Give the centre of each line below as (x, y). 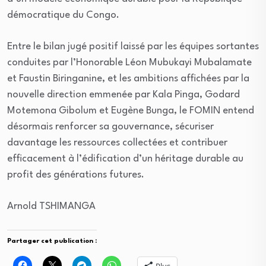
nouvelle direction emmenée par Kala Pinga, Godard (123, 94)
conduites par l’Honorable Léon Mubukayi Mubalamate (129, 62)
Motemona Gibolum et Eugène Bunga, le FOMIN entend (131, 110)
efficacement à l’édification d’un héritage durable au (125, 159)
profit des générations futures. (76, 175)
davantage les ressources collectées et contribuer (117, 142)
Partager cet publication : (52, 241)
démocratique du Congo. (63, 15)
